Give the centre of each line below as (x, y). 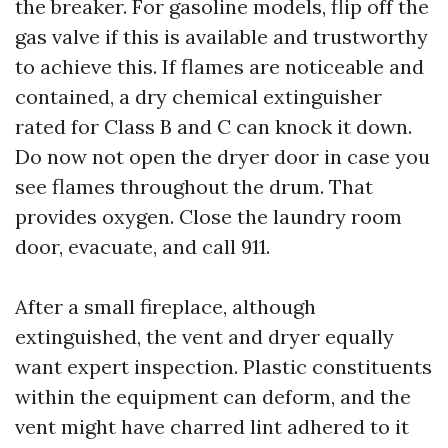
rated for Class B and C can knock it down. (213, 126)
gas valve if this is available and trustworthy (221, 36)
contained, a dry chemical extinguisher (198, 96)
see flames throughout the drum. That (194, 186)
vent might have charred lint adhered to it (212, 426)
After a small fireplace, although (165, 306)
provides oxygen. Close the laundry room (208, 216)
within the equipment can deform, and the (213, 396)
